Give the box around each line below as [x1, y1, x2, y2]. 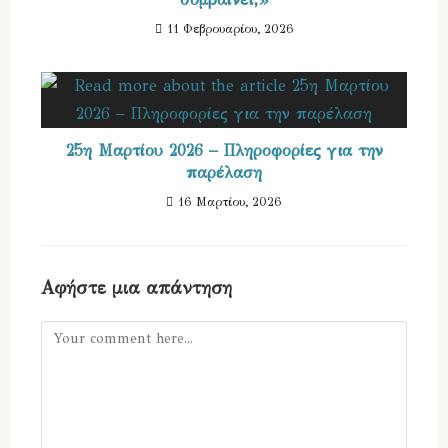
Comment [40, 324, 105, 342]
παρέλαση [186, 163, 262, 183]
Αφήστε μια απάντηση [41, 277, 233, 300]
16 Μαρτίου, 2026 [178, 195, 282, 210]
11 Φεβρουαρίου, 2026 [166, 22, 294, 37]
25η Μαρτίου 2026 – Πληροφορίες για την [65, 141, 383, 161]
